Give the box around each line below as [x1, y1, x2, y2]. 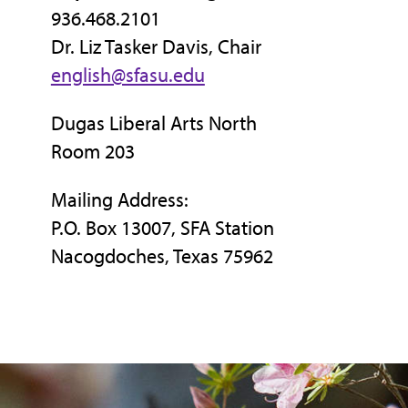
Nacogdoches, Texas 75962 [50, 242, 273, 269]
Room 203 [50, 138, 135, 164]
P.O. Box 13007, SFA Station [50, 214, 274, 240]
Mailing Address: [50, 186, 189, 212]
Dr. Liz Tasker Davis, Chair [50, 33, 261, 59]
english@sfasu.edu [50, 61, 205, 87]
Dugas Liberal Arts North [50, 109, 257, 136]
